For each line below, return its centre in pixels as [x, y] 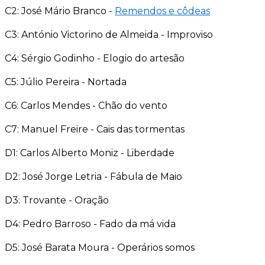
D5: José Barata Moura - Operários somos [100, 247]
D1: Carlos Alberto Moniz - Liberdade [90, 153]
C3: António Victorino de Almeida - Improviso [109, 34]
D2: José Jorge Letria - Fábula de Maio [93, 176]
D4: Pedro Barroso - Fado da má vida [90, 224]
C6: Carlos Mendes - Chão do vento [86, 105]
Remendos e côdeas [162, 11]
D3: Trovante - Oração [57, 200]
